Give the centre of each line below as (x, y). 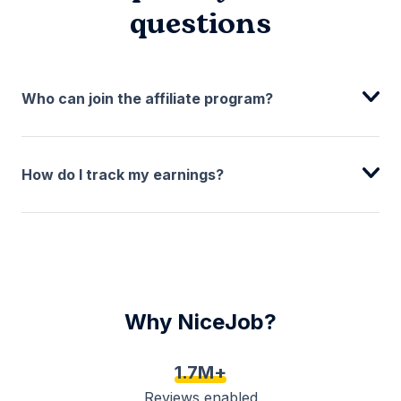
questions (200, 24)
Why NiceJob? (200, 321)
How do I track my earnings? (123, 174)
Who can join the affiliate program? (147, 98)
